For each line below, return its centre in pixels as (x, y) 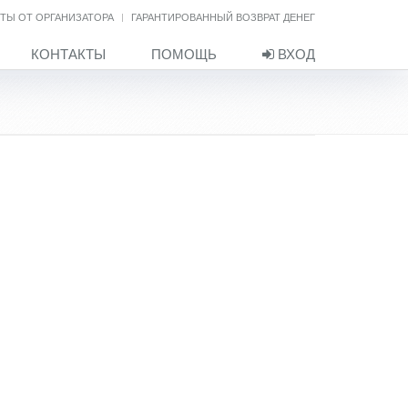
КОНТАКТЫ (68, 53)
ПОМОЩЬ (184, 53)
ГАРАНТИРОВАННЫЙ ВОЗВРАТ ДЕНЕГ (223, 16)
